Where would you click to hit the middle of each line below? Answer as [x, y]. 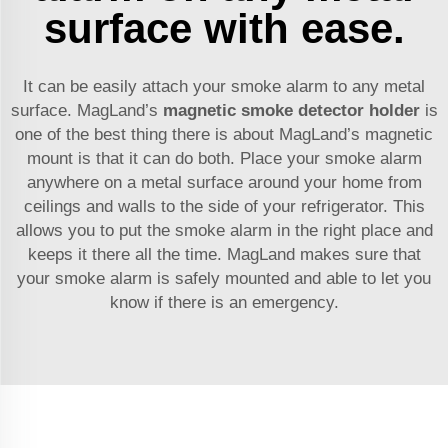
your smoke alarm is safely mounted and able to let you [224, 279]
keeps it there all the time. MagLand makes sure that [224, 255]
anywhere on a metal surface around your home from [224, 183]
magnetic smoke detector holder [291, 111]
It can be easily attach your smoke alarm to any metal [224, 87]
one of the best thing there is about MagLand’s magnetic [224, 135]
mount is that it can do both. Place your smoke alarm [224, 159]
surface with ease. [224, 29]
